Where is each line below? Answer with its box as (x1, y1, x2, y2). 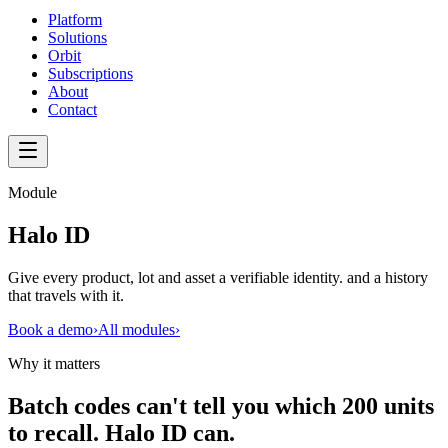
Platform (48, 11, 102, 28)
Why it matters (8, 354, 100, 372)
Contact (48, 101, 97, 118)
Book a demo (8, 320, 93, 338)
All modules (98, 320, 175, 338)
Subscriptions (48, 65, 133, 82)
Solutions (48, 29, 107, 46)
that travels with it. (8, 286, 124, 304)
